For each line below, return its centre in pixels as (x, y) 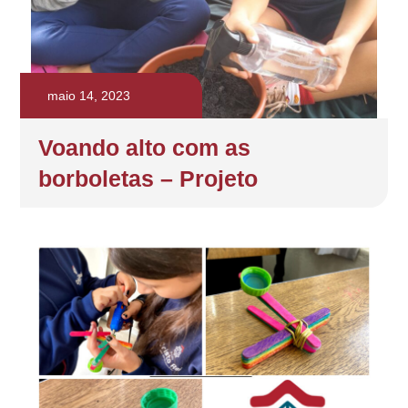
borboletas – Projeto (148, 178)
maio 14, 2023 (89, 95)
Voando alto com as (145, 147)
